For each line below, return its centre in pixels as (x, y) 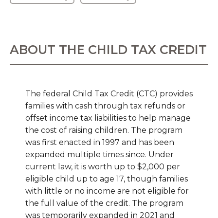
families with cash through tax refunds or (105, 106)
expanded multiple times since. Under (100, 155)
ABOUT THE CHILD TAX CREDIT (108, 50)
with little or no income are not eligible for (107, 191)
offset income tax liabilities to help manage (108, 118)
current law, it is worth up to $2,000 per (103, 167)
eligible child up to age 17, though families (107, 179)
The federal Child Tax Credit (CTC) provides (109, 94)
